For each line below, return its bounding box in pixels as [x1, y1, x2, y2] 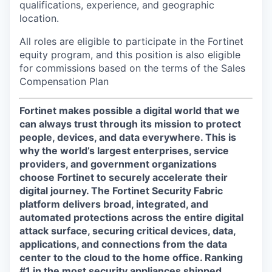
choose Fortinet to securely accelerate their [19, 171, 228, 183]
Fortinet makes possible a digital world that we [19, 104, 240, 117]
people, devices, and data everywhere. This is [19, 131, 236, 143]
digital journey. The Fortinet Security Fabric [19, 185, 223, 197]
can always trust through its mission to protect [19, 118, 241, 130]
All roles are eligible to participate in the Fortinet [19, 35, 243, 47]
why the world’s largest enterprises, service [19, 144, 229, 157]
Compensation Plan [19, 75, 109, 87]
